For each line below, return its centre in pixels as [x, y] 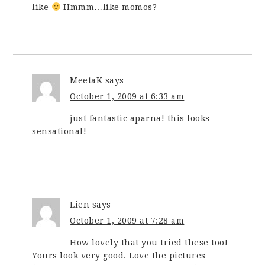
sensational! [59, 131]
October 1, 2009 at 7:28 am [127, 220]
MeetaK [86, 80]
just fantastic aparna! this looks [140, 118]
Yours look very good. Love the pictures [119, 255]
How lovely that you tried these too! [149, 242]
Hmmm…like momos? [109, 7]
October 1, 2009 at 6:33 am [127, 96]
